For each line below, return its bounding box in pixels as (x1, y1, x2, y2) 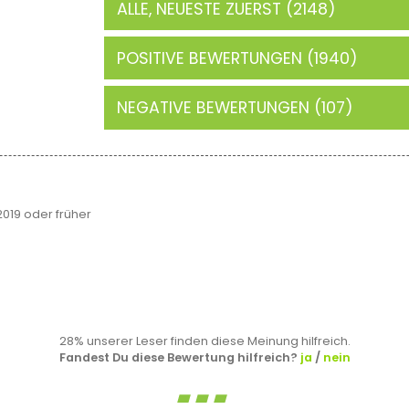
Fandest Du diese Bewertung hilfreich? (58, 349, 300, 365)
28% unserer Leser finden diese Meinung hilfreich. (58, 332, 351, 349)
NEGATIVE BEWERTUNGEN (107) (117, 97, 354, 120)
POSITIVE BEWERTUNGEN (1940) (117, 47, 359, 69)
